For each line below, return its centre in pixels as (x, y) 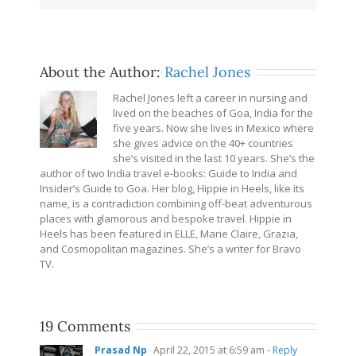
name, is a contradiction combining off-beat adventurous (176, 203)
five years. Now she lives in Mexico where (213, 128)
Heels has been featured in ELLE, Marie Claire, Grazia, (169, 233)
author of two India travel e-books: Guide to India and (168, 173)
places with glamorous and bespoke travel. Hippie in (166, 218)
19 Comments (85, 326)
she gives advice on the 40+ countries (203, 143)
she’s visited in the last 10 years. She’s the (214, 158)
